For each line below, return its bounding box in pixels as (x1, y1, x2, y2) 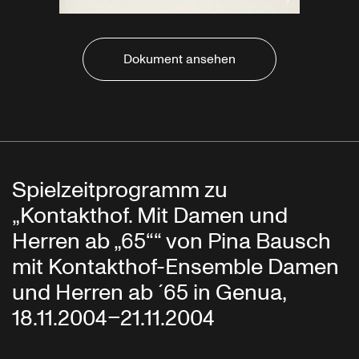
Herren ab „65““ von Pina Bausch (12, 226, 331, 258)
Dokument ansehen (123, 50, 236, 69)
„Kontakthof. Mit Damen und (12, 200, 288, 232)
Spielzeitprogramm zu (12, 175, 228, 207)
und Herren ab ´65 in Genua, (12, 277, 286, 309)
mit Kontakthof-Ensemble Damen (12, 252, 339, 284)
